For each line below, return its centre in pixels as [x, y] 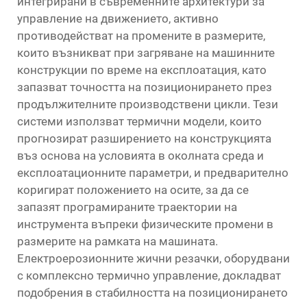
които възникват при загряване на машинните [146, 53]
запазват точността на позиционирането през [145, 87]
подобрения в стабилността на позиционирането [152, 293]
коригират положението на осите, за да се [133, 190]
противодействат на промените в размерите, [141, 36]
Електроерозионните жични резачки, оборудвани [153, 258]
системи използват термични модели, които [139, 121]
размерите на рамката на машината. [118, 241]
